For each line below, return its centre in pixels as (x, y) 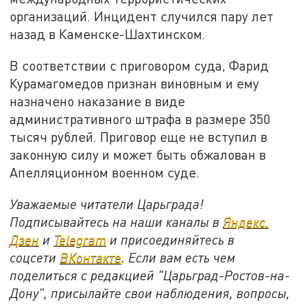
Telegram (80, 239)
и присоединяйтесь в (171, 239)
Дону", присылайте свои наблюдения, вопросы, (150, 293)
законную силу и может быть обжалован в (138, 155)
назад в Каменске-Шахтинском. (108, 34)
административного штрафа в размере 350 (140, 119)
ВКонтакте (91, 257)
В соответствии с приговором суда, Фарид (139, 66)
